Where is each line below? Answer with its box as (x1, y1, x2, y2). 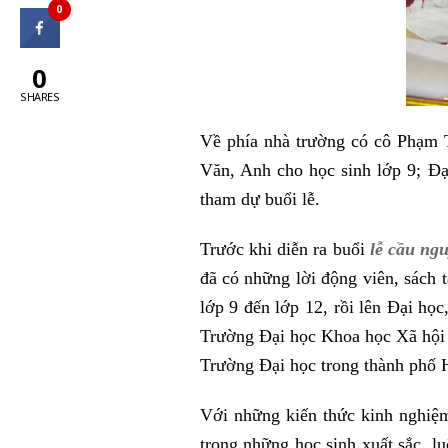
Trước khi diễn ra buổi (199, 238, 365, 259)
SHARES (20, 89, 59, 104)
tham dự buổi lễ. (199, 189, 320, 210)
